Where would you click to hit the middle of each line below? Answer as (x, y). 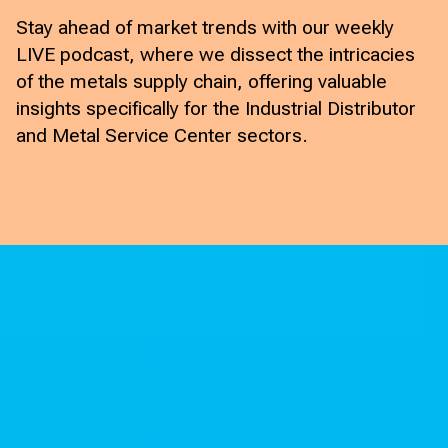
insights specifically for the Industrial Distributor (216, 109)
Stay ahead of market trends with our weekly (205, 28)
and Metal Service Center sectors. (162, 136)
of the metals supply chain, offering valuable (201, 82)
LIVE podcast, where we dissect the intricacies (215, 55)
